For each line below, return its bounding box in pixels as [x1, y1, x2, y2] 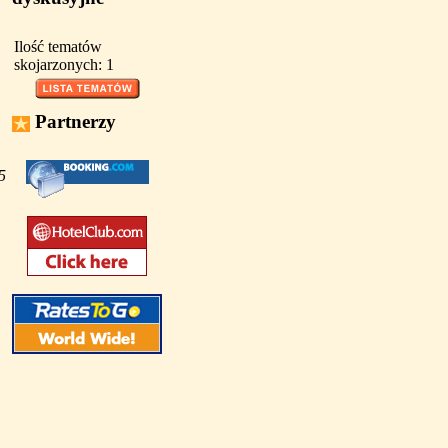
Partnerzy [30, 111, 116, 132]
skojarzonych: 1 [14, 56, 114, 73]
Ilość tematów [14, 38, 102, 55]
